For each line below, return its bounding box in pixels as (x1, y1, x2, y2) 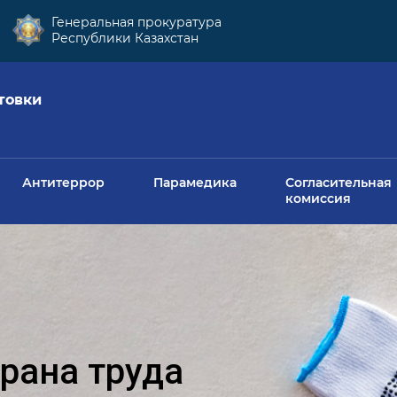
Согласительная (285, 175, 392, 191)
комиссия (285, 191, 351, 207)
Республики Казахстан (51, 30, 198, 46)
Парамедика (153, 175, 237, 191)
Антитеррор (22, 175, 105, 191)
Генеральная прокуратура (51, 14, 222, 30)
